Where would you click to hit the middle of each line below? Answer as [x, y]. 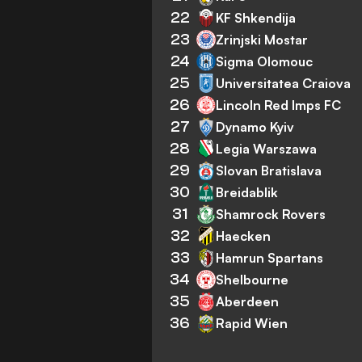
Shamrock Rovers [271, 214]
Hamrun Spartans [270, 257]
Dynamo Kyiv [255, 126]
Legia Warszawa [267, 148]
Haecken [244, 236]
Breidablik [247, 192]
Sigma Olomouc [265, 61]
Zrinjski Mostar [262, 39]
